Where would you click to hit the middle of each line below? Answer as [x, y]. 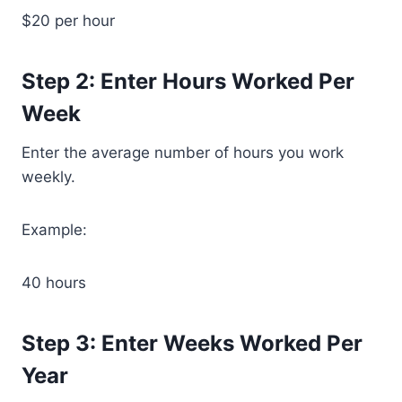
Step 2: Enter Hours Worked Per [188, 81]
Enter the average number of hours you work [183, 153]
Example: [54, 230]
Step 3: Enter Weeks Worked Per [192, 343]
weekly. [48, 177]
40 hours [54, 283]
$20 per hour [68, 21]
